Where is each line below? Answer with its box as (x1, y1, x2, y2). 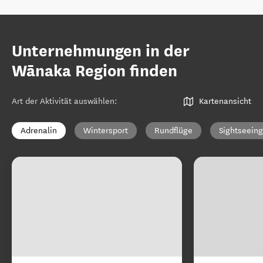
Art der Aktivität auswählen (12, 96, 114, 106)
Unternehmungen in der (12, 41, 190, 61)
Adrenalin (21, 126, 57, 136)
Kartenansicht (199, 96, 251, 106)
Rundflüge (154, 126, 193, 136)
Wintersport (83, 126, 128, 136)
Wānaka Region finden (12, 61, 177, 81)
